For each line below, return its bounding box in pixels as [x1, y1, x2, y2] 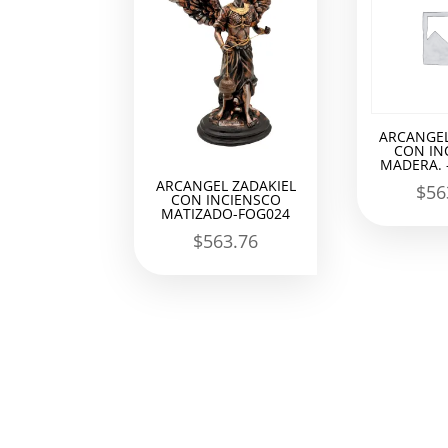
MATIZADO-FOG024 [161, 204, 291, 224]
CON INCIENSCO [170, 190, 281, 210]
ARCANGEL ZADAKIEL [155, 176, 296, 196]
